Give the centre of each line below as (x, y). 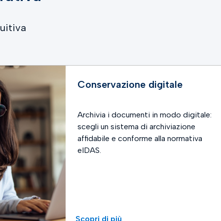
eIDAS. (89, 150)
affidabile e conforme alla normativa (140, 138)
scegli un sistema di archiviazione (136, 127)
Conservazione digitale (130, 84)
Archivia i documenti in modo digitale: (144, 115)
